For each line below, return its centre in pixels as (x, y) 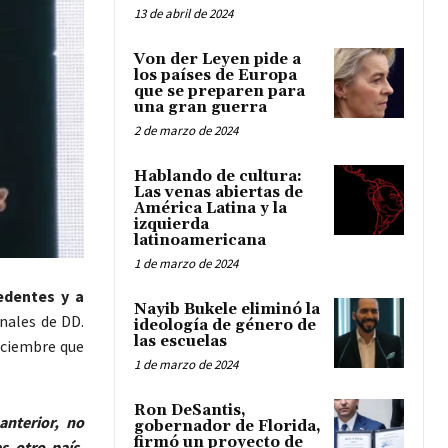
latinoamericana (200, 241)
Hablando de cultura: (218, 177)
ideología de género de (225, 326)
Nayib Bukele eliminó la (227, 310)
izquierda (171, 225)
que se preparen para (219, 92)
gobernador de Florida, (227, 427)
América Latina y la (210, 209)
